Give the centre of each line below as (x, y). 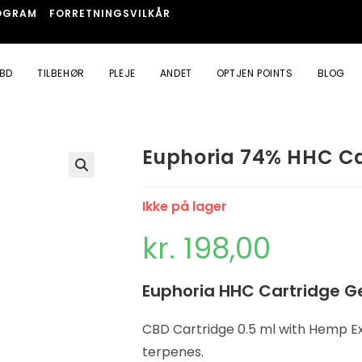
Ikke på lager (184, 206)
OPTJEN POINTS (255, 73)
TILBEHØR (61, 73)
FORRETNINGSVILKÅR (109, 13)
